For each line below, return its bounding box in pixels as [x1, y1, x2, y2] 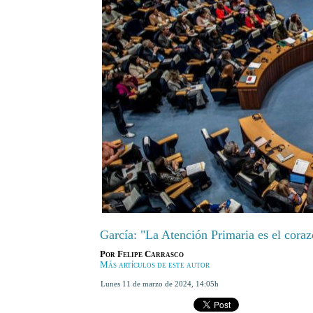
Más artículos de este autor [99, 260, 210, 270]
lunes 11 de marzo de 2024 [105, 279, 191, 289]
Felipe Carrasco [117, 249, 184, 260]
